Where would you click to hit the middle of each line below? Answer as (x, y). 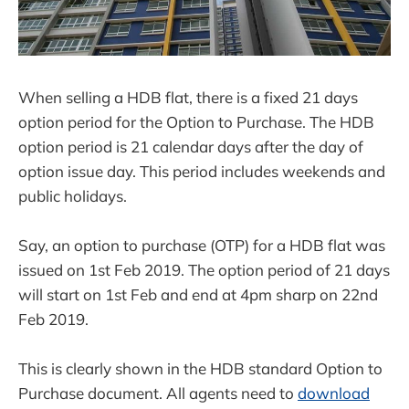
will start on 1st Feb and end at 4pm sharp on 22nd (198, 294)
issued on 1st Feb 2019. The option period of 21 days (204, 269)
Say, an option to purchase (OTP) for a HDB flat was (202, 245)
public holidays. (73, 195)
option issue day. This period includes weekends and (202, 171)
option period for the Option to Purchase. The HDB (196, 121)
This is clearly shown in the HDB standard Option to (200, 368)
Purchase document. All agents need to (158, 393)
